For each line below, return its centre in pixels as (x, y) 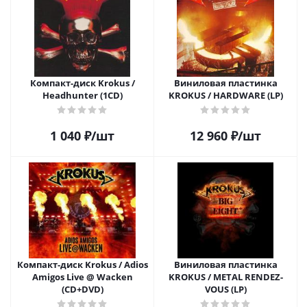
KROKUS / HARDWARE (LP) (225, 95)
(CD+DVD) (82, 289)
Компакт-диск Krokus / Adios (82, 265)
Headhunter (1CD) (82, 95)
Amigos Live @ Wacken (82, 277)
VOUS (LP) (225, 289)
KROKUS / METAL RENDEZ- (225, 277)
